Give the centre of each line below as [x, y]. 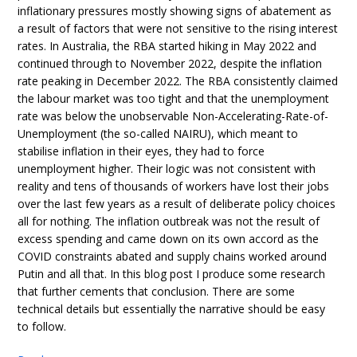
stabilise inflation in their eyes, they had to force [141, 151]
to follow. [42, 326]
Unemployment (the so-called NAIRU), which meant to [158, 133]
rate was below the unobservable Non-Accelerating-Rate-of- [173, 116]
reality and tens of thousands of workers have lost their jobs [174, 186]
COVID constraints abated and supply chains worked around [173, 256]
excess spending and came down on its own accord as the [169, 239]
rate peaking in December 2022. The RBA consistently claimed [178, 81]
